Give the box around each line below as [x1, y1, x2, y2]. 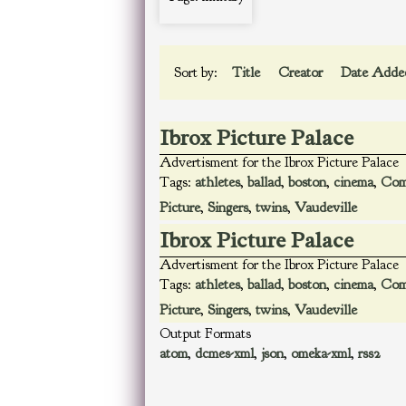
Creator [278, 63, 326, 82]
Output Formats [159, 324, 251, 343]
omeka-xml [291, 344, 351, 362]
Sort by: [174, 63, 221, 82]
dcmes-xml [195, 344, 254, 362]
